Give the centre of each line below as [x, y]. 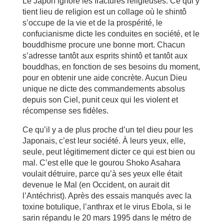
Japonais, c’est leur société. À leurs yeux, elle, [104, 140]
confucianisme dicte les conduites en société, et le [111, 33]
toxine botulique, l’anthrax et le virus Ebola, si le [106, 206]
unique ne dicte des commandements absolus [103, 88]
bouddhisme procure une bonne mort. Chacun [103, 44]
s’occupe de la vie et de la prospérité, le [92, 22]
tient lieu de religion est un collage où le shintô [104, 11]
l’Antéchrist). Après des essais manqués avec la [107, 195]
